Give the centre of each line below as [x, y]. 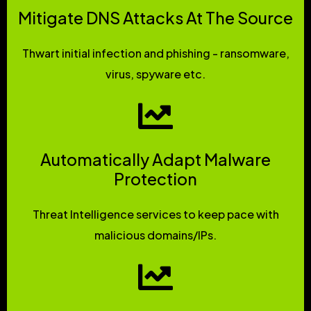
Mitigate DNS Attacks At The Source [155, 18]
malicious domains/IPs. [155, 235]
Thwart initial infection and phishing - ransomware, [155, 53]
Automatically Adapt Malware [155, 159]
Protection [155, 179]
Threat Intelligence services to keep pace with [155, 214]
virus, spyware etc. [155, 74]
